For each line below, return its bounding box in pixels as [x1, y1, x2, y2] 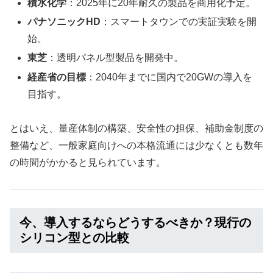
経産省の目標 [27, 71, 87, 82]
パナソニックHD [27, 16, 101, 27]
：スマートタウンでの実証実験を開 [101, 16, 257, 27]
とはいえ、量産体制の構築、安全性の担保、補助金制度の [10, 123, 263, 134]
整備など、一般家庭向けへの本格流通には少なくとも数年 [10, 140, 263, 151]
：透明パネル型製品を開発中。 [47, 52, 184, 63]
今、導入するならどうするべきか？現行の [19, 215, 251, 229]
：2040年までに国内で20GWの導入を [86, 71, 253, 82]
